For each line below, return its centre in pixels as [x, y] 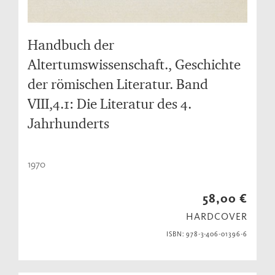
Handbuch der [71, 45]
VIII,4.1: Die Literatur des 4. [110, 104]
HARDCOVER [217, 217]
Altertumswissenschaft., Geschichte [134, 64]
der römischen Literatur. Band [118, 84]
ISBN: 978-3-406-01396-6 [207, 234]
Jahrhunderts [68, 123]
